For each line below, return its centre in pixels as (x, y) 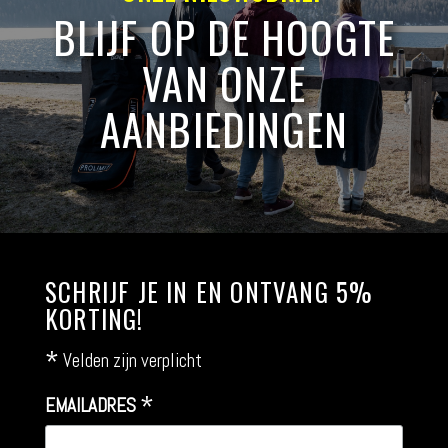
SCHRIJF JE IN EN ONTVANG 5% (209, 291)
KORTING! (94, 318)
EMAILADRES (92, 405)
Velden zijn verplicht (130, 360)
